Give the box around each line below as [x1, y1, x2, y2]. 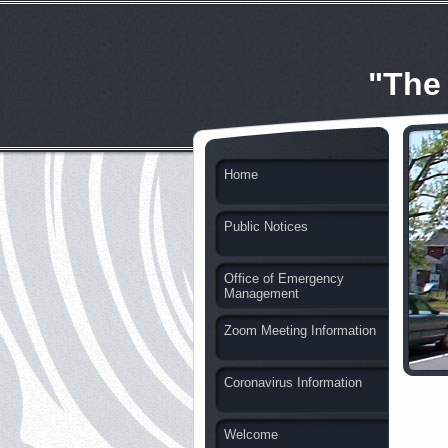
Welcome [224, 427, 278, 442]
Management [224, 286, 299, 301]
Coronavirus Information [224, 375, 362, 390]
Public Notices [224, 219, 308, 234]
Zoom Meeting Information [224, 323, 376, 338]
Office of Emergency [224, 271, 344, 286]
